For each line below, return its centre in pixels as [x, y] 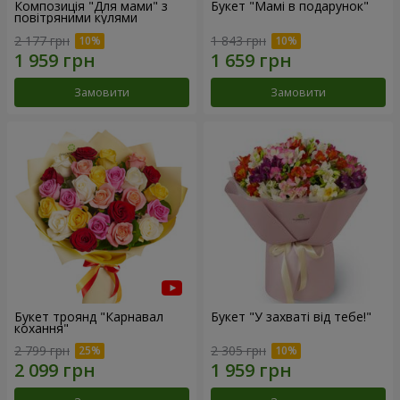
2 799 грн [42, 351]
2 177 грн [42, 40]
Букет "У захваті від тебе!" [291, 316]
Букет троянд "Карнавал [89, 316]
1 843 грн [238, 40]
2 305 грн [238, 351]
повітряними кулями [76, 17]
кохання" [42, 328]
